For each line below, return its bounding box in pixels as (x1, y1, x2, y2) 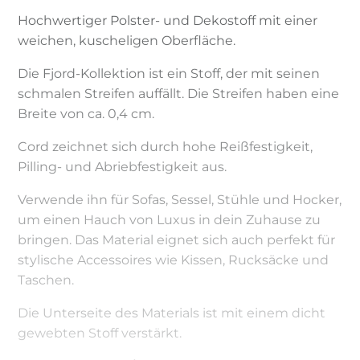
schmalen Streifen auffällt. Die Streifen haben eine (18, 85, 340, 101)
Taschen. (18, 272, 75, 288)
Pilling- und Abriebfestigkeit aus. (18, 158, 227, 174)
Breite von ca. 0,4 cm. (18, 105, 155, 121)
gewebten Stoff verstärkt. (18, 325, 182, 341)
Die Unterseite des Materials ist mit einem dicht (18, 305, 326, 321)
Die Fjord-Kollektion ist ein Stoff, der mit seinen (18, 65, 321, 81)
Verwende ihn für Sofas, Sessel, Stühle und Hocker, (18, 191, 342, 207)
